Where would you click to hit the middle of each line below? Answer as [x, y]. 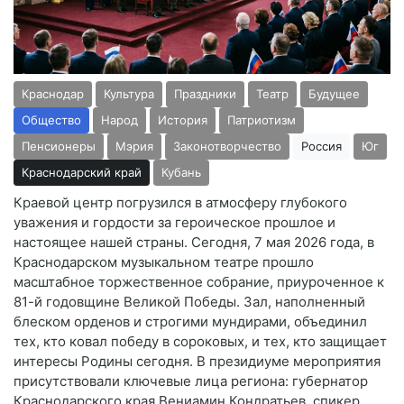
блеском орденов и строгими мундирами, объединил [190, 321]
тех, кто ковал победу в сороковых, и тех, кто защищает [200, 341]
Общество [51, 119]
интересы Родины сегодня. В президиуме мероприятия [197, 361]
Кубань [181, 172]
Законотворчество [227, 146]
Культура [129, 93]
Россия [321, 146]
